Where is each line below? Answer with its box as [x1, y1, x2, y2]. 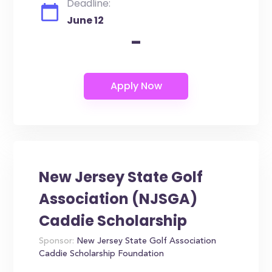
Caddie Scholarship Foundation [39, 250, 165, 259]
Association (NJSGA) [39, 189, 198, 209]
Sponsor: [39, 237, 75, 246]
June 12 [67, 13, 104, 27]
